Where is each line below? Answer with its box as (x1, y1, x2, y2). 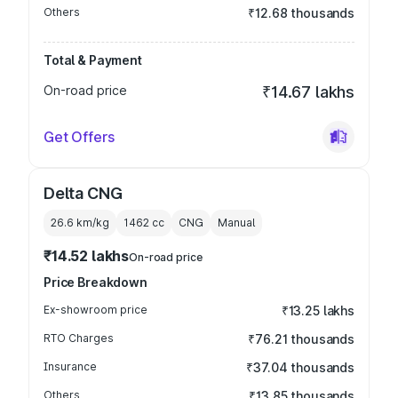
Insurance (44, 360, 97, 373)
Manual (218, 216, 255, 229)
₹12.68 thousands (248, 5, 354, 20)
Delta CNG (44, 184, 123, 203)
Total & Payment (44, 52, 142, 68)
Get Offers (44, 128, 115, 146)
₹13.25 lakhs (281, 303, 354, 318)
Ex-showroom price (44, 303, 147, 316)
